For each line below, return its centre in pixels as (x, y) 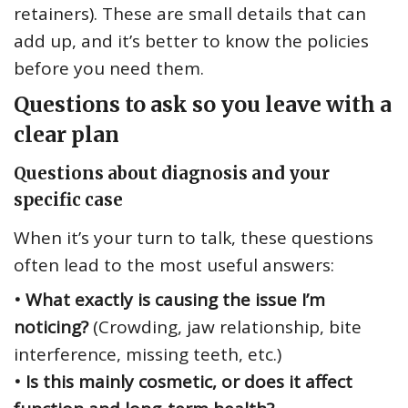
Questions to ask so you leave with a (203, 105)
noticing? (51, 327)
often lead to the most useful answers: (174, 265)
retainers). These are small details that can (190, 14)
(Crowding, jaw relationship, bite (225, 327)
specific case (68, 200)
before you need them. (109, 69)
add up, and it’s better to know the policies (191, 41)
